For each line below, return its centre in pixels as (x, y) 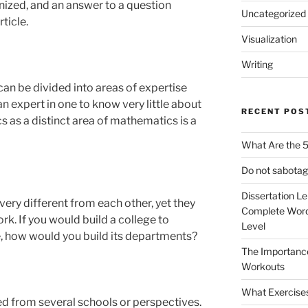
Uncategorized (273, 13)
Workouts (263, 266)
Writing (257, 64)
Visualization (269, 38)
